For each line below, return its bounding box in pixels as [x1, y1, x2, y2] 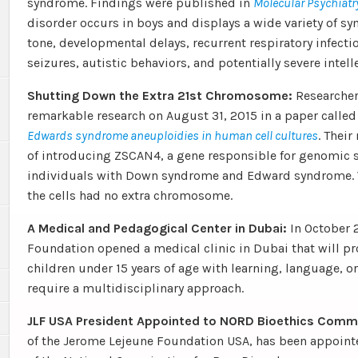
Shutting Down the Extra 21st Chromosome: [27, 88, 292, 103]
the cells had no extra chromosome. [27, 188, 233, 203]
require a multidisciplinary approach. [27, 280, 244, 296]
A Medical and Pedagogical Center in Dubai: [27, 221, 290, 236]
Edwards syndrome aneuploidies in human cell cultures [27, 128, 318, 143]
